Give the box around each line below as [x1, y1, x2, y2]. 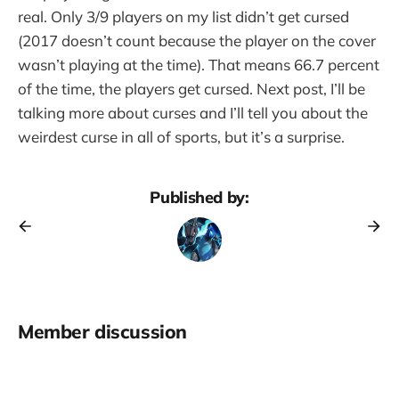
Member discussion [18, 319, 187, 343]
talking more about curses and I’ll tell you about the [18, 102, 368, 122]
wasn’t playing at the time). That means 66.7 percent [18, 54, 379, 74]
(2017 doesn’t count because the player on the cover [18, 30, 376, 50]
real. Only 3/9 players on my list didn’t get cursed [18, 6, 349, 26]
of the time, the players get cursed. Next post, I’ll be [18, 78, 365, 98]
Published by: [150, 186, 249, 208]
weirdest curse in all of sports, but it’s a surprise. [18, 126, 345, 146]
